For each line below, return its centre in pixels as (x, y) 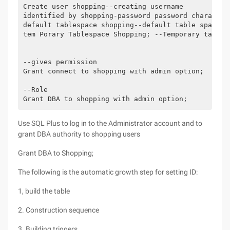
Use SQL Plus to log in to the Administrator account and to (110, 123)
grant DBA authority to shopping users (79, 134)
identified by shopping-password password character (126, 16)
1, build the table (44, 191)
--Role (35, 90)
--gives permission (60, 62)
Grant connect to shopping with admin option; (113, 71)
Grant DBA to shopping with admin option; (105, 99)
